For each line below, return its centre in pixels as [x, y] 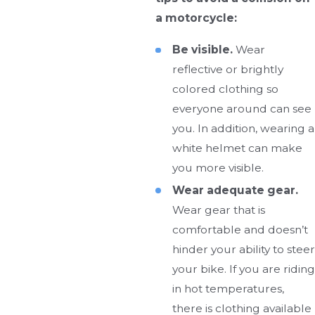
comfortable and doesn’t [240, 229]
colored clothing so [225, 89]
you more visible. [218, 168]
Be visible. [204, 50]
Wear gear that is [218, 210]
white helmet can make [237, 148]
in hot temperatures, [228, 288]
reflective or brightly [227, 70]
